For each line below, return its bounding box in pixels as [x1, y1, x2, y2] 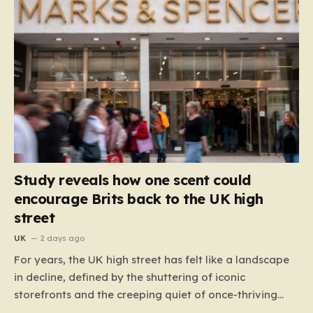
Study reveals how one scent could [14, 170, 252, 189]
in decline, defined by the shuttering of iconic [14, 270, 245, 284]
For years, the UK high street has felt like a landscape [14, 252, 289, 266]
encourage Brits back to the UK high [14, 189, 263, 208]
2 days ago [41, 233, 85, 243]
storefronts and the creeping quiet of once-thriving [14, 287, 277, 301]
